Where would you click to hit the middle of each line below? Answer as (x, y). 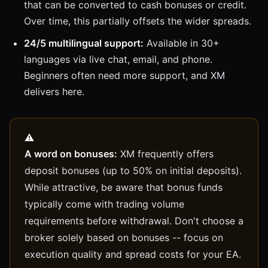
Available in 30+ (182, 43)
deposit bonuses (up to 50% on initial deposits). (133, 170)
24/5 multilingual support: (84, 43)
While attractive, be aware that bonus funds (124, 187)
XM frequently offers (165, 153)
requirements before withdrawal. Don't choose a (134, 220)
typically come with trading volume (104, 204)
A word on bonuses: (71, 153)
